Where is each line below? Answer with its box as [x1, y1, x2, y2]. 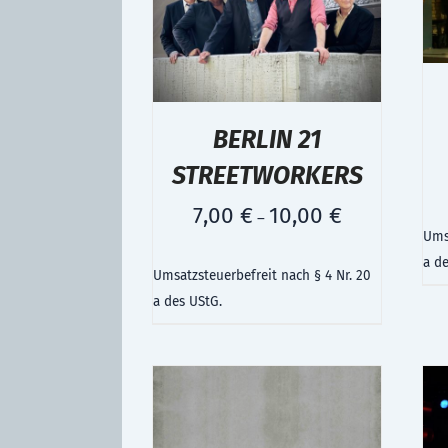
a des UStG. [153, 292, 222, 310]
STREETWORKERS [171, 160, 363, 191]
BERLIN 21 [213, 124, 321, 155]
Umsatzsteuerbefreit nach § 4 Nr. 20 [153, 266, 371, 284]
